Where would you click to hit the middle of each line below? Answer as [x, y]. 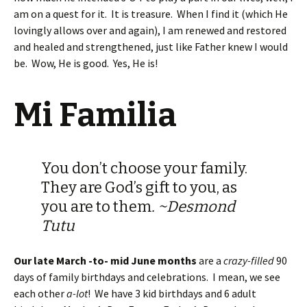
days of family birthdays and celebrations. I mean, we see [147, 277]
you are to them [96, 207]
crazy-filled [249, 260]
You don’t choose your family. [144, 168]
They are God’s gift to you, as [139, 187]
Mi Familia [95, 115]
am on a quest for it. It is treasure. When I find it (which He [151, 14]
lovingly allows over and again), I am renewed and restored [150, 30]
